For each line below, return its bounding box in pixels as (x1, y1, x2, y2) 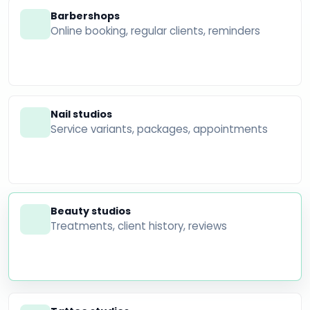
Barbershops (51, 8, 120, 23)
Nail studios (51, 107, 112, 121)
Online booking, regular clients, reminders (51, 23, 260, 38)
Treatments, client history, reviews (51, 219, 227, 234)
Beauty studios (51, 204, 131, 219)
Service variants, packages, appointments (51, 122, 268, 136)
